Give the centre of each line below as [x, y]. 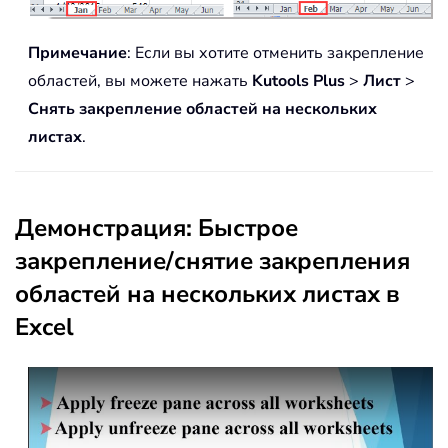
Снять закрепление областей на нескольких [202, 109]
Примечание [77, 53]
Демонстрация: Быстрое [156, 228]
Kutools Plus [298, 81]
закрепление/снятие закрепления [212, 261]
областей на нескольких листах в [207, 294]
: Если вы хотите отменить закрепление [275, 53]
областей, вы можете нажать [140, 81]
